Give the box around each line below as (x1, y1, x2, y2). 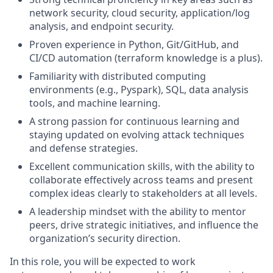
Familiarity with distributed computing (29, 69, 206, 83)
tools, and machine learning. (29, 96, 160, 110)
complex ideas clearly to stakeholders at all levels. (29, 186, 257, 200)
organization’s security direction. (29, 232, 180, 245)
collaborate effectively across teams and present (29, 173, 253, 186)
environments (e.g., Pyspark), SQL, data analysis (29, 83, 249, 96)
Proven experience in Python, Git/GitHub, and (29, 38, 239, 51)
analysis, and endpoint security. (29, 19, 174, 33)
